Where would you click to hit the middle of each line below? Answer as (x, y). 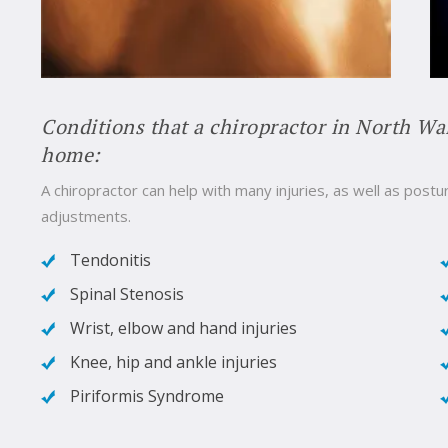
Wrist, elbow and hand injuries (183, 327)
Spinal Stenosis (127, 293)
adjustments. (86, 215)
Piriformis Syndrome (147, 395)
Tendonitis (110, 259)
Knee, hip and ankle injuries (173, 361)
